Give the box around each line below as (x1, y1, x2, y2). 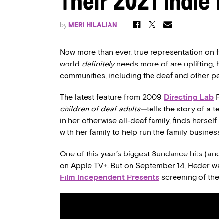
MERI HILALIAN (68, 22, 117, 29)
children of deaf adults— (60, 104, 147, 113)
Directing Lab (164, 92, 214, 102)
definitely (82, 59, 116, 68)
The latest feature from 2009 (60, 92, 164, 102)
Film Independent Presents (60, 173, 159, 182)
